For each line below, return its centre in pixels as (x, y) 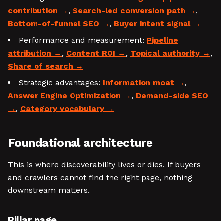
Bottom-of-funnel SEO (54, 23)
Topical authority (165, 53)
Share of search (40, 66)
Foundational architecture (80, 143)
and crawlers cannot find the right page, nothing (100, 177)
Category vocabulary (62, 108)
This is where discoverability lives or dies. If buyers (104, 165)
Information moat (138, 83)
